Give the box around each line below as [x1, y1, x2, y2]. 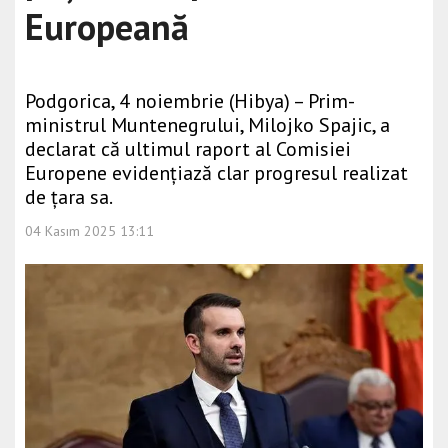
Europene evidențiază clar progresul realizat [25, 160, 408, 186]
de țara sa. [25, 184, 113, 210]
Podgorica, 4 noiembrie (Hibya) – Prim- [25, 88, 355, 114]
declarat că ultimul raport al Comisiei [25, 136, 351, 162]
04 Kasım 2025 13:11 [25, 222, 154, 240]
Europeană [25, 3, 189, 50]
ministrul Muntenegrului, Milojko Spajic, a [25, 112, 390, 138]
